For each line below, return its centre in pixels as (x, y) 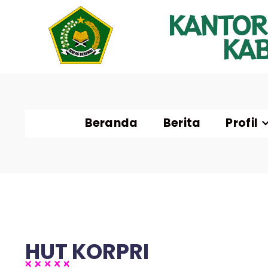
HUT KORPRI (87, 251)
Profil (242, 123)
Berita (182, 123)
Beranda (111, 123)
